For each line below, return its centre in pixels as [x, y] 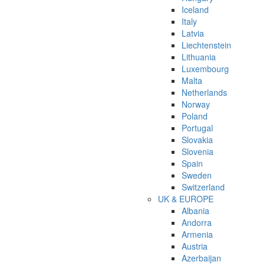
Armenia [197, 235]
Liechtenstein [206, 45]
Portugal [197, 128]
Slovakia [197, 140]
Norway [196, 104]
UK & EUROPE [186, 199]
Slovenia [198, 152]
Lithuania [199, 57]
